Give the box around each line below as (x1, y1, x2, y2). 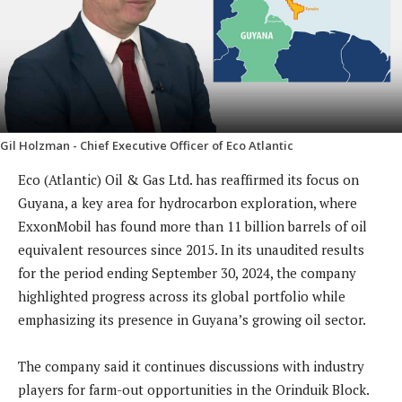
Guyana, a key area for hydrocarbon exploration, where (18, 194, 357, 213)
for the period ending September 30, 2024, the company (18, 264, 356, 283)
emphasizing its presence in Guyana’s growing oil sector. (18, 310, 366, 329)
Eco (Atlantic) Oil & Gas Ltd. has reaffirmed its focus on (18, 170, 359, 189)
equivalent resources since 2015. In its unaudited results (18, 240, 364, 259)
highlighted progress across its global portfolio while (18, 287, 345, 306)
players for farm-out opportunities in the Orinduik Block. (18, 380, 369, 399)
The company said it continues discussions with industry (18, 357, 364, 376)
